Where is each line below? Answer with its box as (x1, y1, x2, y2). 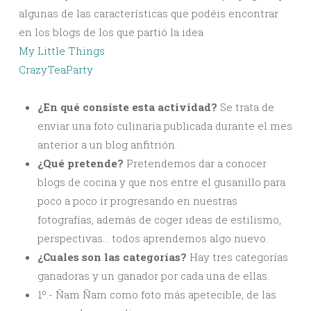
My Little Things (19, 43, 105, 58)
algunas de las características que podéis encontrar (19, 6, 278, 20)
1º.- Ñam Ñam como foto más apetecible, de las (37, 287, 276, 301)
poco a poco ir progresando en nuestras (37, 193, 237, 208)
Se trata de (217, 99, 274, 114)
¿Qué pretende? (37, 155, 124, 170)
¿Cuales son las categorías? (37, 249, 187, 264)
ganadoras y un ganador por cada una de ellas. (37, 268, 269, 283)
